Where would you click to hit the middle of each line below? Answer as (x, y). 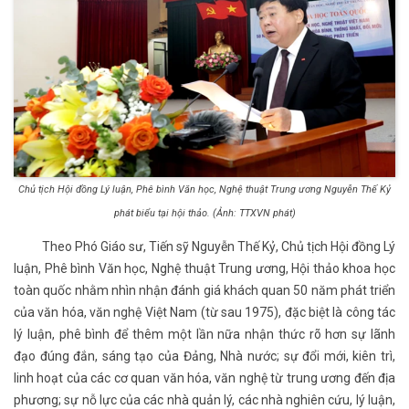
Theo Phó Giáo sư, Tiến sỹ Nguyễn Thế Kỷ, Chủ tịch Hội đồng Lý (217, 246)
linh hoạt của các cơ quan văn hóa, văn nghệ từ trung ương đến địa (204, 378)
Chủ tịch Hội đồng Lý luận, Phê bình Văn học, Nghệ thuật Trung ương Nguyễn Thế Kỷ (204, 189)
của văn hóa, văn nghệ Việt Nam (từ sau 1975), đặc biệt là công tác (204, 312)
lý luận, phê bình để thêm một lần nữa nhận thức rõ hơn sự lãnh (204, 334)
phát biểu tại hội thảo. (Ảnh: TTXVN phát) (204, 213)
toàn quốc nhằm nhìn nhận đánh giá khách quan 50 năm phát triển (204, 290)
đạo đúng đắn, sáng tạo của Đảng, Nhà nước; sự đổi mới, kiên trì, (204, 356)
